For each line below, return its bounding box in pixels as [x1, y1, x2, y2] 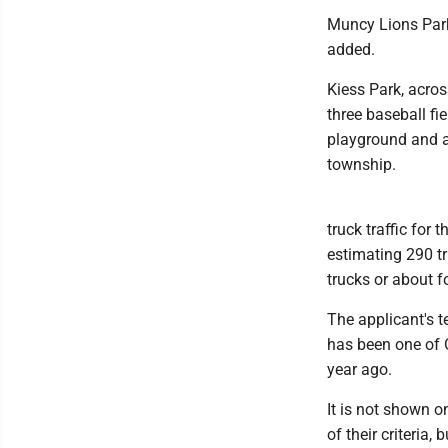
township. [327, 155, 396, 174]
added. [327, 40, 375, 59]
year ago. [327, 360, 392, 379]
